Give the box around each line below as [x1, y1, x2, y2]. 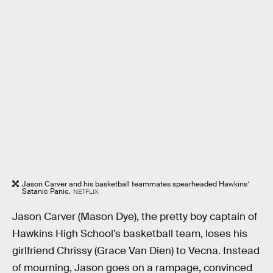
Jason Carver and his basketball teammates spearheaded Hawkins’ [22, 179, 249, 190]
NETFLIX [73, 188, 99, 196]
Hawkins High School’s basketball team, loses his [12, 227, 247, 240]
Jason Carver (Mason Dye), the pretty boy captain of [12, 210, 257, 223]
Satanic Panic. [22, 186, 71, 197]
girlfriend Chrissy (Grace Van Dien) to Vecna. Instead [12, 244, 260, 257]
